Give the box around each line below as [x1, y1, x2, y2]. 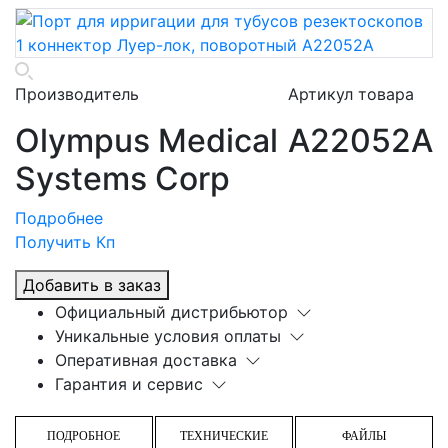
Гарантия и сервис [55, 373, 203, 394]
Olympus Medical [15, 120, 278, 160]
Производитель [15, 83, 139, 104]
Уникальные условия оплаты [55, 325, 281, 346]
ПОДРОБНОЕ [47, 428, 121, 443]
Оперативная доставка [55, 349, 237, 370]
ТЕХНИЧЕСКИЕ [180, 428, 268, 443]
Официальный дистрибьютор [55, 301, 288, 322]
